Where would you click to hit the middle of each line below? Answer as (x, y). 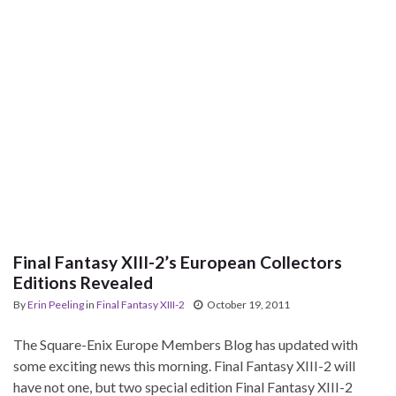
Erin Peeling (56, 304)
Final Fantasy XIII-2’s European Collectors (178, 262)
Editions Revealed (83, 282)
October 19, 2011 (248, 304)
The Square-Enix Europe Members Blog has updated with (186, 344)
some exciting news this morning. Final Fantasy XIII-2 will (184, 365)
